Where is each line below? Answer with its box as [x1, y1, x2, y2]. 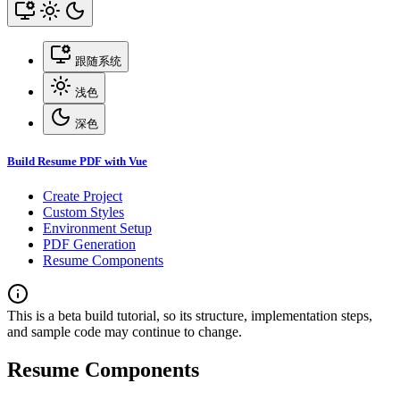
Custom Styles [43, 204, 124, 221]
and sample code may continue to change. [7, 324, 242, 340]
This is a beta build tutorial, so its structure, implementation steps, [7, 308, 372, 324]
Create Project [43, 188, 122, 204]
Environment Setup [43, 221, 152, 237]
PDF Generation [43, 237, 136, 253]
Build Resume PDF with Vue [7, 154, 147, 169]
